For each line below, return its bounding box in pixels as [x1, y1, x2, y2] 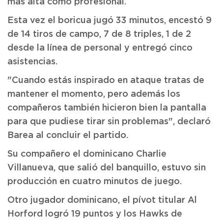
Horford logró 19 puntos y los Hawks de [7, 210, 182, 219]
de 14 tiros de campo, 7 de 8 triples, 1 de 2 [7, 30, 191, 39]
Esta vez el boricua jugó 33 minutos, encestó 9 [7, 16, 212, 25]
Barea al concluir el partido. [7, 131, 128, 140]
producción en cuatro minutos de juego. [7, 177, 182, 186]
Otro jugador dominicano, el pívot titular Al [7, 196, 197, 205]
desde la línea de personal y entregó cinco [7, 44, 192, 53]
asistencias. [7, 57, 57, 66]
